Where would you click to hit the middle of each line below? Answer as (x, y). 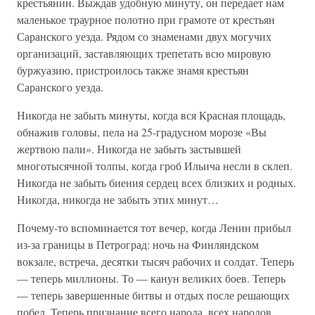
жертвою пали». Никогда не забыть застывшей (129, 149)
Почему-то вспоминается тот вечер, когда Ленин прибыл (154, 227)
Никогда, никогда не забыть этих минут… (118, 199)
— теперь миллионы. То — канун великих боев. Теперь (151, 278)
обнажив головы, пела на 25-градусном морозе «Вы (142, 132)
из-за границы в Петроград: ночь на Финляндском (138, 244)
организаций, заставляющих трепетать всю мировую (144, 53)
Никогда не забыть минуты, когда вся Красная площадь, (151, 115)
